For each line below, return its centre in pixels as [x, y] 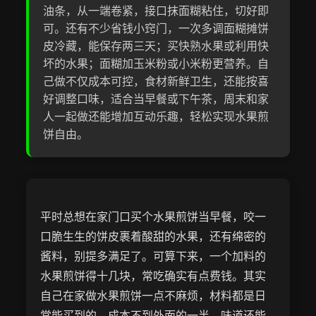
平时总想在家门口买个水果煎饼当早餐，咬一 [153, 217]
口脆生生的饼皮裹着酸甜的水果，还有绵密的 [153, 236]
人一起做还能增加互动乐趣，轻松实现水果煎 [156, 116]
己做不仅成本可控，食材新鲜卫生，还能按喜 [156, 81]
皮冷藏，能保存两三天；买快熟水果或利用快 [156, 46]
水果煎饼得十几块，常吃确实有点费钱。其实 [153, 276]
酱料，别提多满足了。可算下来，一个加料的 [153, 256]
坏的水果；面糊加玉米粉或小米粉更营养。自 [156, 63]
